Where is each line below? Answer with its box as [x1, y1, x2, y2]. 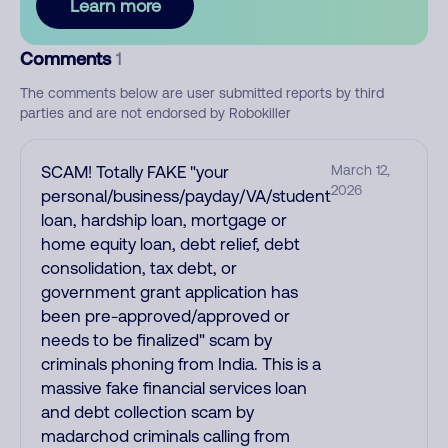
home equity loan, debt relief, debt [41, 234, 300, 254]
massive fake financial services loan [41, 378, 307, 398]
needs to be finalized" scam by [41, 330, 272, 350]
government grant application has [41, 282, 298, 302]
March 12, [331, 162, 390, 178]
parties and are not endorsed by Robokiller [20, 105, 291, 121]
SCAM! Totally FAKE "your [41, 162, 229, 182]
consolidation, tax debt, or [41, 258, 237, 278]
